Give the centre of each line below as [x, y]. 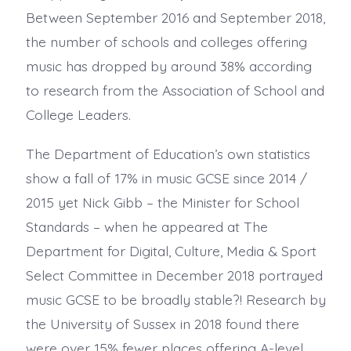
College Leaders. [78, 114]
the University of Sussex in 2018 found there [162, 323]
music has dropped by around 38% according [168, 65]
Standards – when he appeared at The [147, 226]
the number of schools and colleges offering [166, 41]
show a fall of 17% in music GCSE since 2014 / [166, 177]
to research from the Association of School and [175, 90]
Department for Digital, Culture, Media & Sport [171, 250]
